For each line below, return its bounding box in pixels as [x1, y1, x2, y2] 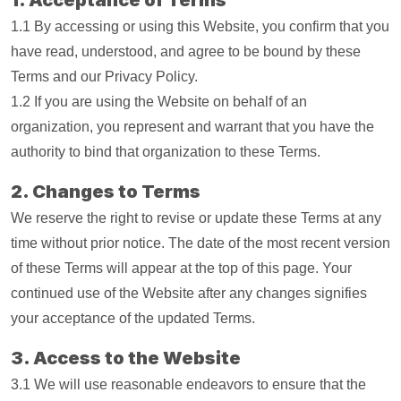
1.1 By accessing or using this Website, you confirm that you [11, 19, 389, 34]
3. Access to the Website [11, 347, 241, 369]
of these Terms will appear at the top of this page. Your [11, 260, 352, 276]
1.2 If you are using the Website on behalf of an [11, 94, 307, 109]
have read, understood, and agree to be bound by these [11, 44, 361, 59]
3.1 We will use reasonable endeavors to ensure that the [11, 377, 366, 392]
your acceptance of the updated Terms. [11, 311, 255, 326]
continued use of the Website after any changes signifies [11, 286, 367, 301]
